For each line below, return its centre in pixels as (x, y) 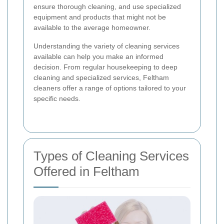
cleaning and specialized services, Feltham (101, 78)
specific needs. (57, 99)
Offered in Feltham (86, 172)
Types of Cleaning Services (111, 156)
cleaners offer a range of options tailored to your (110, 88)
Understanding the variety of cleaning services (106, 46)
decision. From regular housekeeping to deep (105, 67)
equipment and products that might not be (100, 17)
